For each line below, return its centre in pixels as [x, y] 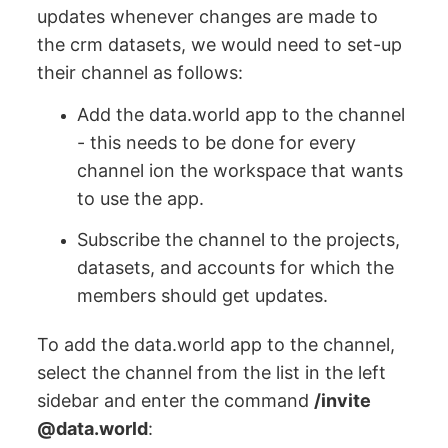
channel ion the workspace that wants [240, 170]
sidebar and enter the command [176, 401]
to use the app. [141, 198]
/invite [343, 401]
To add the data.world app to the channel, [216, 345]
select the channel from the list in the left [212, 373]
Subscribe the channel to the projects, [239, 240]
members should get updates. [203, 296]
